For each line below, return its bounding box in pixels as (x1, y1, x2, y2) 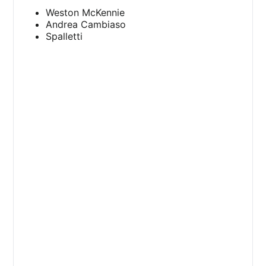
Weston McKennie (46, 6, 125, 18)
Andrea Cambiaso (46, 18, 126, 30)
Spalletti (46, 30, 83, 42)
